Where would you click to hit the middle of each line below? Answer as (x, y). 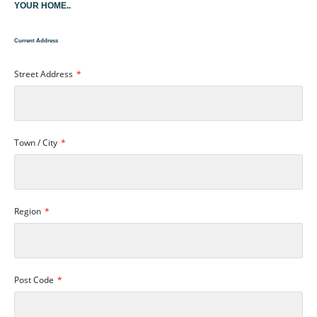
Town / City (37, 142)
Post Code (35, 279)
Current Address (36, 40)
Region (29, 211)
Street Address (45, 74)
